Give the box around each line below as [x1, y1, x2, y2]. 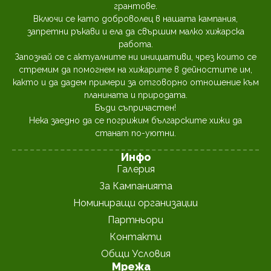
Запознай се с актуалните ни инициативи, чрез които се [15, 52, 256, 62]
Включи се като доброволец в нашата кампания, [33, 14, 238, 24]
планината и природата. [83, 90, 188, 100]
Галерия [116, 163, 155, 175]
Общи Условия [100, 248, 171, 260]
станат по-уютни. [95, 128, 176, 138]
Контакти [109, 231, 162, 243]
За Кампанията [99, 180, 172, 192]
